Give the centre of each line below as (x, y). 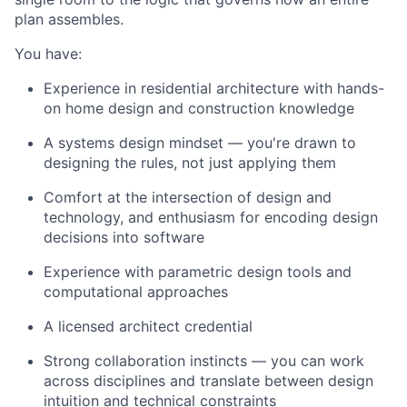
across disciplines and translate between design (208, 380)
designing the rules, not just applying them (190, 162)
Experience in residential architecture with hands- (214, 88)
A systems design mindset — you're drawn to (200, 142)
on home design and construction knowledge (199, 108)
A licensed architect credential (148, 326)
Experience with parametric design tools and (198, 271)
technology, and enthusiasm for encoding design (211, 217)
